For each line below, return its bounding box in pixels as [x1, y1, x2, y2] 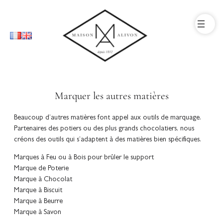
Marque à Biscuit [14, 187, 62, 195]
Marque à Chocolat [14, 176, 72, 184]
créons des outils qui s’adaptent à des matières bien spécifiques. [14, 136, 201, 144]
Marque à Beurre [14, 198, 63, 206]
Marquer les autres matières [54, 89, 169, 102]
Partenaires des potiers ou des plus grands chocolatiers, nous [14, 125, 194, 133]
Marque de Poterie [14, 165, 69, 173]
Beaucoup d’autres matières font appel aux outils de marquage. [14, 114, 201, 122]
